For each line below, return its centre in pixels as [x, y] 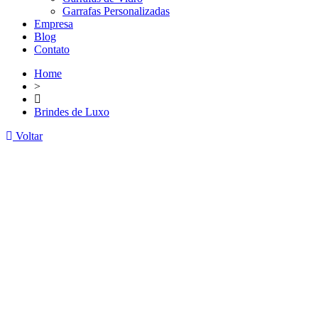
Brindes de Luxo [72, 112]
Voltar [28, 136]
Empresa [54, 24]
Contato [52, 50]
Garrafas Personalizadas [116, 11]
